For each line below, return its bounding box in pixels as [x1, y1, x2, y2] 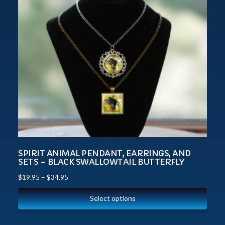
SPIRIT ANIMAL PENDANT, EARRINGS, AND [18, 148, 191, 158]
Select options [89, 193, 136, 202]
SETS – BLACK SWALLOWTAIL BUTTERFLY [18, 156, 184, 167]
